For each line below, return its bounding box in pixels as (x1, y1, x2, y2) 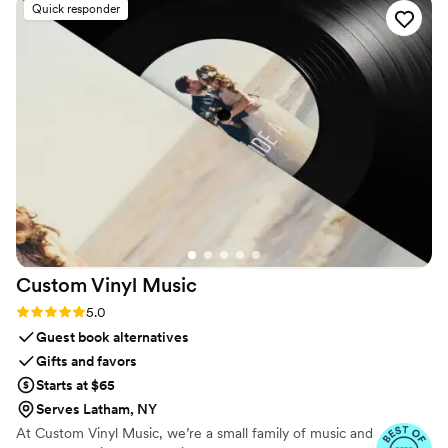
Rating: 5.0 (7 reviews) (16, 303, 155, 320)
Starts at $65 (36, 377, 115, 394)
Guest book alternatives (36, 329, 189, 346)
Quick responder (32, 2, 120, 17)
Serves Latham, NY (36, 401, 157, 418)
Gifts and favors (36, 353, 137, 370)
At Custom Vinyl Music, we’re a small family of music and (16, 425, 373, 442)
